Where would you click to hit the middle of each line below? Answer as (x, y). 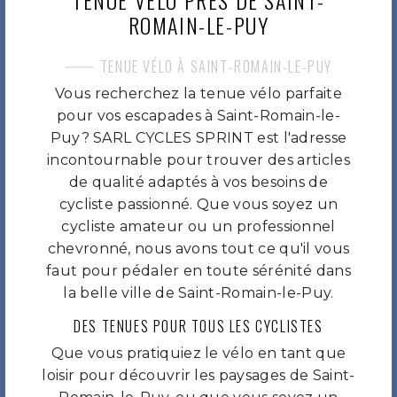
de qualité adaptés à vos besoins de (198, 183)
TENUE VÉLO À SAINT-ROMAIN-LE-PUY (216, 67)
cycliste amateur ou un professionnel (198, 227)
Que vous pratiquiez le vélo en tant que (198, 354)
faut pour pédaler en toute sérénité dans (198, 271)
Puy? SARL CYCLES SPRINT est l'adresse (198, 138)
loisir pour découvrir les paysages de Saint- (198, 376)
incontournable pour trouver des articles (198, 160)
